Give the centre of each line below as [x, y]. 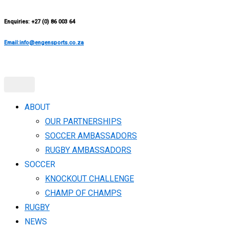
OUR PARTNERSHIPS [83, 121]
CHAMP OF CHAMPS [83, 193]
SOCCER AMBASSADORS [91, 136]
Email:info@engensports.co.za [44, 43]
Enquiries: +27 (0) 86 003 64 [40, 22]
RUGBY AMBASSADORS [88, 150]
